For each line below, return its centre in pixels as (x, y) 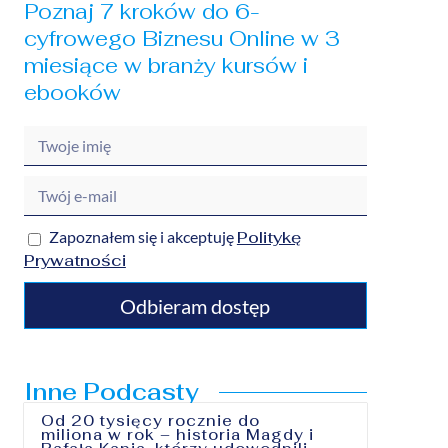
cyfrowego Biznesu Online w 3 (181, 39)
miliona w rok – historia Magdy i (178, 435)
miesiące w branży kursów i (165, 66)
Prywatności (74, 261)
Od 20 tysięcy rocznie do (151, 421)
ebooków (72, 93)
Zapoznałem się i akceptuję (142, 237)
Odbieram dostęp (195, 305)
